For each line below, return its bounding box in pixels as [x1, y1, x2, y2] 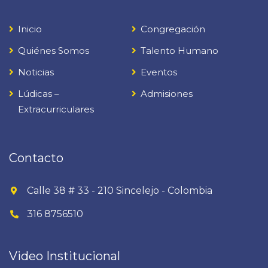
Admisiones [140, 88, 193, 99]
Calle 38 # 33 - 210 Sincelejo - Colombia [27, 185, 212, 196]
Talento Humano [140, 45, 218, 56]
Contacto [9, 151, 63, 165]
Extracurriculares [18, 103, 94, 115]
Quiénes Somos [18, 45, 89, 56]
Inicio [18, 23, 42, 35]
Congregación [140, 23, 205, 35]
